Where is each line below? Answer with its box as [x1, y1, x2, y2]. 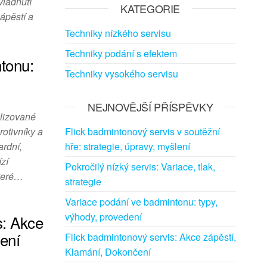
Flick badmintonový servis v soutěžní [64, 125, 220, 138]
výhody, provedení [64, 210, 142, 223]
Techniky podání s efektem [64, 46, 177, 60]
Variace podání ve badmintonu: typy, [64, 195, 218, 209]
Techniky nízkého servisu [64, 26, 171, 40]
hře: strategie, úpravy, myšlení [64, 139, 190, 153]
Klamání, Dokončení [64, 245, 151, 259]
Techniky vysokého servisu [64, 67, 178, 80]
